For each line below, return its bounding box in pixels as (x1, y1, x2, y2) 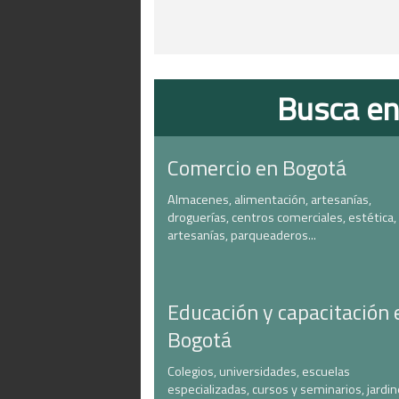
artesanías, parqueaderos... (167, 225, 316, 245)
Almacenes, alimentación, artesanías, (167, 190, 371, 209)
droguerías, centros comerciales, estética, (167, 208, 396, 227)
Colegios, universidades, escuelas (167, 362, 350, 381)
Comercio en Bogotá (167, 151, 346, 183)
